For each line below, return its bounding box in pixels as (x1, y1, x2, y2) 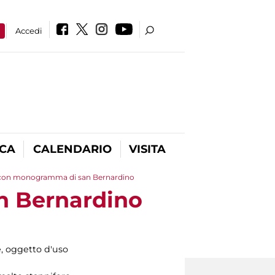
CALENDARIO (33, 142, 112, 156)
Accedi (15, 26, 43, 36)
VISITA (129, 142, 166, 156)
